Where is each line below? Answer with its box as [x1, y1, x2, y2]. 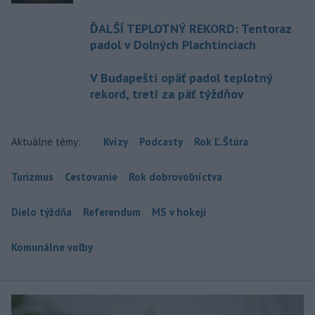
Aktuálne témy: [11, 135, 81, 149]
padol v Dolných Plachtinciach [90, 37, 256, 53]
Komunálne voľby [11, 240, 93, 255]
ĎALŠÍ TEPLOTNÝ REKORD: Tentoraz [90, 20, 291, 37]
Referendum [83, 205, 141, 219]
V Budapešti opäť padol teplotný [90, 70, 272, 86]
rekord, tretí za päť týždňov [90, 86, 244, 103]
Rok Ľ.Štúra [194, 135, 248, 149]
